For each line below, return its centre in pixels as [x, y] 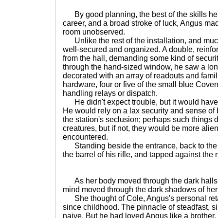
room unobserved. [94, 32]
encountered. [85, 137]
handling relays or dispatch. [110, 93]
